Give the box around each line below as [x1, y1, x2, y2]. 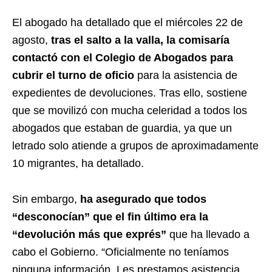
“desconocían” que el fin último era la [12, 210, 208, 223]
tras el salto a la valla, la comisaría [51, 33, 229, 46]
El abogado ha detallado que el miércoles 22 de [12, 16, 243, 29]
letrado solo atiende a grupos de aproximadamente [12, 139, 259, 152]
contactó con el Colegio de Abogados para [12, 51, 233, 64]
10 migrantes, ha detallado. [12, 157, 144, 169]
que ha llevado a [169, 228, 250, 240]
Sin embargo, [12, 192, 80, 205]
